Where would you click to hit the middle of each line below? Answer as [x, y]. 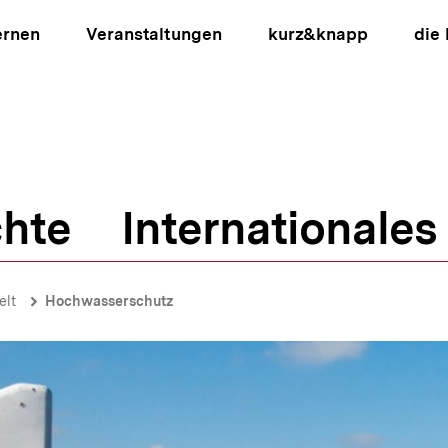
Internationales [279, 228]
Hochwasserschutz [109, 301]
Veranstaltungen [154, 34]
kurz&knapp [317, 34]
